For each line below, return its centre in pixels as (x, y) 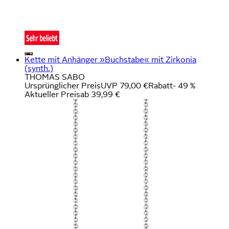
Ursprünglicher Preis (63, 85)
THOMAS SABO (55, 77)
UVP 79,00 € (124, 85)
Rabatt (161, 85)
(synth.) (39, 68)
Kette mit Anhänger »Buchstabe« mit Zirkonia (110, 59)
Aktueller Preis (52, 94)
